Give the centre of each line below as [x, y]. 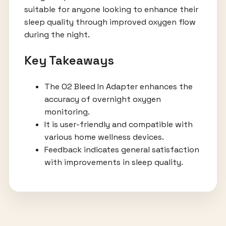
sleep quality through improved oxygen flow [110, 22]
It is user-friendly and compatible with [118, 125]
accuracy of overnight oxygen [102, 99]
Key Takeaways [69, 61]
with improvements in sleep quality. [114, 162]
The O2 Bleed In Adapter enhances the [118, 87]
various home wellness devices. [104, 137]
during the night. [57, 35]
